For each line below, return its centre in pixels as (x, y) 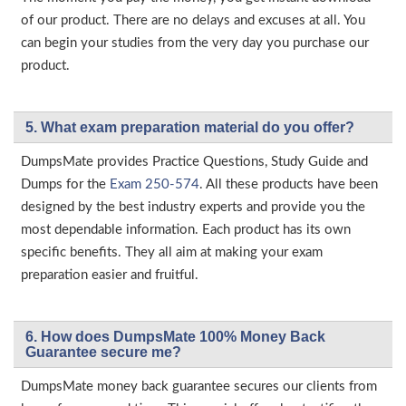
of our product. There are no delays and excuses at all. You (193, 20)
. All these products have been (289, 184)
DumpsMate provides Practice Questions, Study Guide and (194, 162)
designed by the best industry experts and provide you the (193, 207)
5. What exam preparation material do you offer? (190, 127)
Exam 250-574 (155, 184)
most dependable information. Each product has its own (186, 230)
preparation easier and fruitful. (110, 275)
